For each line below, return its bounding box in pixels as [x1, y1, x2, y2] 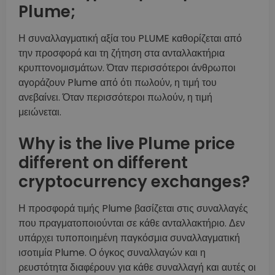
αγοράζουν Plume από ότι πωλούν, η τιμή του [18, 76, 217, 90]
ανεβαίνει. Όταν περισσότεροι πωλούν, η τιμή [18, 90, 212, 105]
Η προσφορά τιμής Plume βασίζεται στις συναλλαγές [18, 201, 248, 216]
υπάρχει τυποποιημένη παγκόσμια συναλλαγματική [18, 231, 240, 246]
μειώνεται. [18, 105, 61, 120]
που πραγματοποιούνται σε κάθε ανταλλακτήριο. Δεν [18, 216, 245, 231]
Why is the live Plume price [18, 133, 235, 155]
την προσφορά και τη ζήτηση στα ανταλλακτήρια [18, 46, 225, 61]
